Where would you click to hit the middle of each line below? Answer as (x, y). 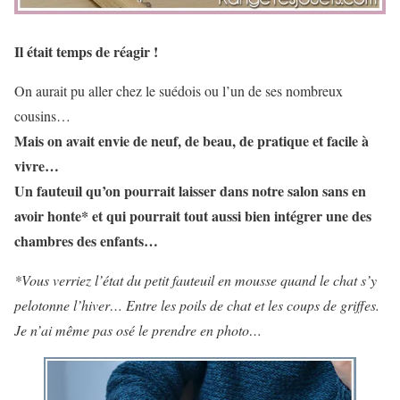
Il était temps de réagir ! (88, 52)
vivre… (37, 166)
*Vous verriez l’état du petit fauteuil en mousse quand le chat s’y (196, 280)
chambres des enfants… (86, 241)
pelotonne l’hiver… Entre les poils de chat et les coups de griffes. (197, 305)
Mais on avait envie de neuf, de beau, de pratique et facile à (192, 141)
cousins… (42, 116)
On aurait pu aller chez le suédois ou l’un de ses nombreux (179, 91)
